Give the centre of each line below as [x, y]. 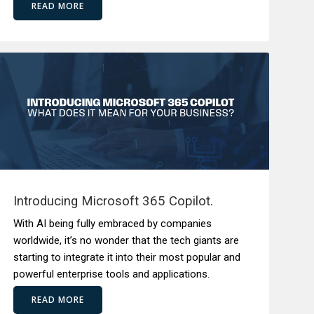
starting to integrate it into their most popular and [127, 257]
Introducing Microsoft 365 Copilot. [114, 201]
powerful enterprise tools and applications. [113, 274]
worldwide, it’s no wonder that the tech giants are [127, 240]
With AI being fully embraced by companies [113, 224]
